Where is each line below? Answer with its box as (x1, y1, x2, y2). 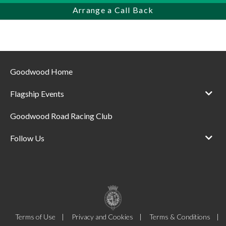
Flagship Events (10, 89, 64, 98)
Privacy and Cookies (71, 212, 133, 221)
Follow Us (10, 133, 44, 143)
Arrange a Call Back (72, 5, 154, 15)
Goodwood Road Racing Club (10, 111, 112, 121)
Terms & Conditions (149, 212, 210, 221)
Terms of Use (15, 212, 55, 221)
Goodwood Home (10, 67, 73, 76)
